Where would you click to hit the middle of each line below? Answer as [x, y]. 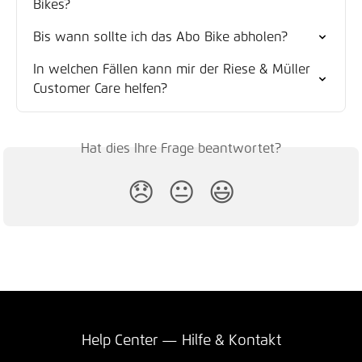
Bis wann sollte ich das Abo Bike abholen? [160, 37]
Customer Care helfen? [100, 89]
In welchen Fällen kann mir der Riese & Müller [174, 69]
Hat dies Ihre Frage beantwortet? [181, 149]
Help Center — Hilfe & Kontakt [181, 341]
